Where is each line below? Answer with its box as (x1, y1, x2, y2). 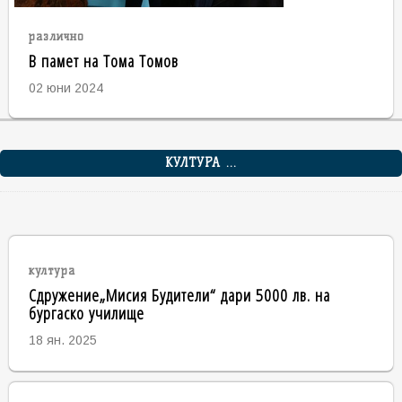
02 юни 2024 (28, 80, 103, 95)
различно (28, 29, 84, 43)
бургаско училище (28, 300, 144, 325)
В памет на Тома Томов (28, 48, 179, 73)
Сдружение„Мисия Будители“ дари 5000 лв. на (28, 282, 330, 307)
